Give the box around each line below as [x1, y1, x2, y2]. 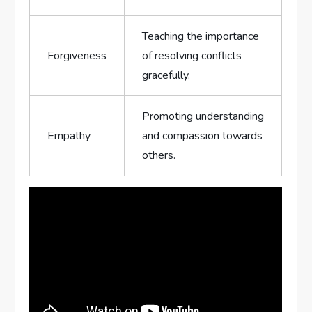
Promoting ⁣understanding [142, 108, 265, 124]
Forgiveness [47, 47, 107, 63]
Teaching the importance [142, 28, 260, 44]
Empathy [47, 127, 91, 143]
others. [142, 147, 176, 163]
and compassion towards [142, 127, 263, 143]
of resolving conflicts [142, 47, 242, 63]
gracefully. [142, 67, 191, 83]
